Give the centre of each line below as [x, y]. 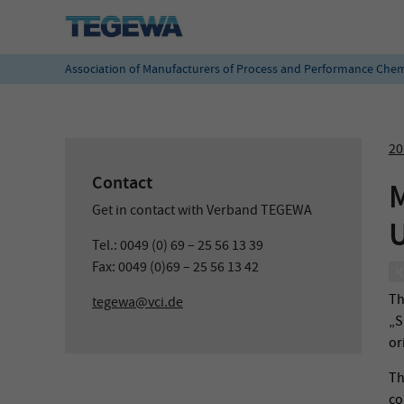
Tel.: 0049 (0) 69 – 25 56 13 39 [178, 245]
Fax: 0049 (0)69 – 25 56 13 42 [175, 267]
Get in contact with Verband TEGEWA [202, 210]
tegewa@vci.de [138, 302]
